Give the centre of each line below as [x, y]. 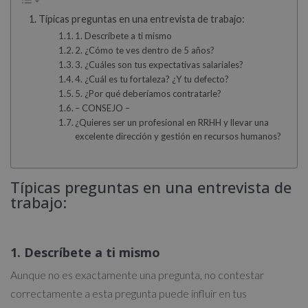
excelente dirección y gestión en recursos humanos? [178, 136]
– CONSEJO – [103, 108]
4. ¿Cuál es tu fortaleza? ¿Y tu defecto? [152, 79]
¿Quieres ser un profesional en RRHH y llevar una [172, 123]
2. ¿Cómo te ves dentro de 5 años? [145, 51]
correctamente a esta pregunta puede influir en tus [129, 293]
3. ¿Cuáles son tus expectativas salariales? [159, 65]
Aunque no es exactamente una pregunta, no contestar [137, 274]
